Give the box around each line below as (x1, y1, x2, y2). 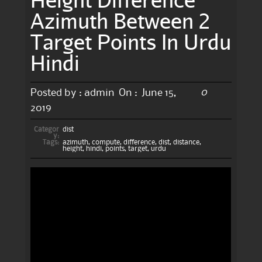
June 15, (142, 88, 177, 98)
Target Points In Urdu (30, 28, 232, 54)
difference (123, 139, 155, 146)
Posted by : (30, 88, 82, 98)
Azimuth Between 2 (30, 7, 211, 33)
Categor (34, 126, 60, 133)
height (62, 145, 82, 152)
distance (173, 139, 199, 146)
